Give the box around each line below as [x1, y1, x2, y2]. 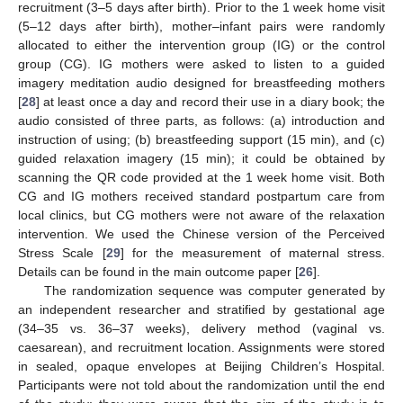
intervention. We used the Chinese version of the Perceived [18, 227, 385, 242]
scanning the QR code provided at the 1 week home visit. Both [18, 170, 385, 185]
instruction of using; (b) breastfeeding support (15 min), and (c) [18, 132, 385, 148]
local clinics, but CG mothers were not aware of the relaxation [18, 208, 385, 223]
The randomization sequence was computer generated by [43, 283, 385, 299]
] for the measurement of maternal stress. [120, 246, 385, 261]
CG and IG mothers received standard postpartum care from [18, 189, 385, 204]
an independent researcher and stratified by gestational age [18, 302, 385, 318]
